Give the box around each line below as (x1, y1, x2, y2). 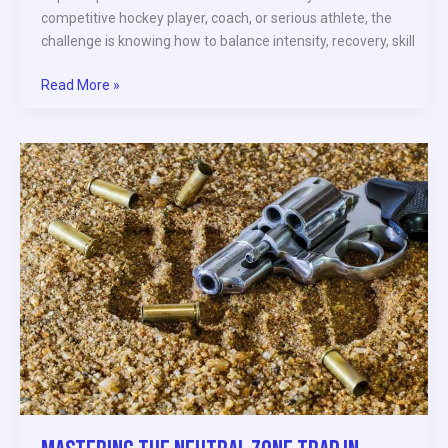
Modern (40, 283, 89, 300)
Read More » (41, 76, 120, 93)
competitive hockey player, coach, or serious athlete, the (41, 9, 392, 26)
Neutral (40, 191, 86, 208)
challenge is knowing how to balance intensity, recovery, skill (41, 32, 415, 49)
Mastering (40, 145, 104, 162)
